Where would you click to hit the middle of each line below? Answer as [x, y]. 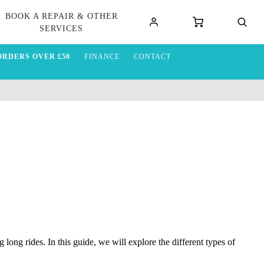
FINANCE [102, 57]
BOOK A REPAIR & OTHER [61, 16]
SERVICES [62, 28]
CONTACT [152, 57]
